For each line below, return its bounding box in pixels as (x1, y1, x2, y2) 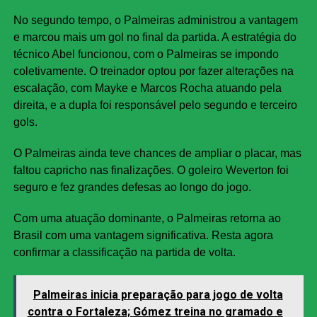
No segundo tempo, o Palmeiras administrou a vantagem (13, 14, 298, 27)
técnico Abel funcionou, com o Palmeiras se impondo (13, 48, 279, 61)
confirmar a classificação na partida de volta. (13, 246, 236, 259)
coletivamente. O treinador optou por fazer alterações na (13, 65, 294, 78)
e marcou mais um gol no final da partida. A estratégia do (13, 31, 296, 44)
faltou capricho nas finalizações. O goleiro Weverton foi (13, 164, 289, 177)
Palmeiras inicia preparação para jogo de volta (33, 288, 283, 302)
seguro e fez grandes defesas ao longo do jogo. (13, 181, 251, 194)
